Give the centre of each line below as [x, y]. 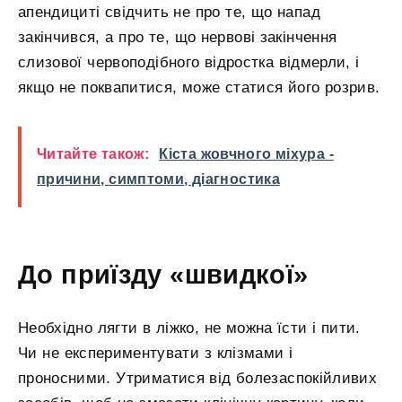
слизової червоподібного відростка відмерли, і [189, 63]
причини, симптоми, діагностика [158, 179]
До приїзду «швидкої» [163, 275]
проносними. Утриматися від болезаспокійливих [198, 378]
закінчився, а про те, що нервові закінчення [178, 38]
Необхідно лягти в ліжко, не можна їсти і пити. [189, 328]
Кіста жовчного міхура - [246, 154]
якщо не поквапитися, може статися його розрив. [199, 88]
